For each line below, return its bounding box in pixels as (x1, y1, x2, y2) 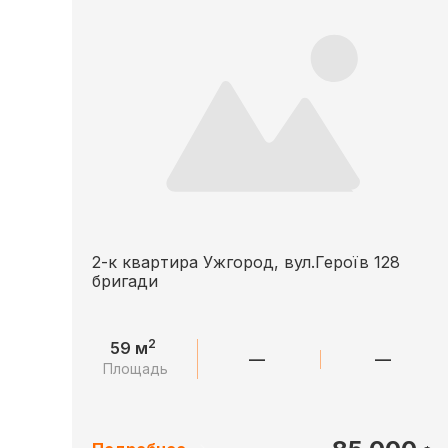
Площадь (103, 360, 169, 377)
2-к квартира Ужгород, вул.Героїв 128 (92, 252, 400, 272)
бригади (92, 271, 158, 291)
